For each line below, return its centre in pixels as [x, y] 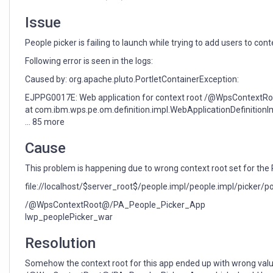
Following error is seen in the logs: [89, 61]
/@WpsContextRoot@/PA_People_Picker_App [115, 205]
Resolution [60, 243]
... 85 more [45, 122]
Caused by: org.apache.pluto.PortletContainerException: [132, 80]
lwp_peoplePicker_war [69, 217]
